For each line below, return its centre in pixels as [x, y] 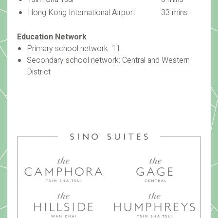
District [39, 72]
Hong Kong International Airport [82, 12]
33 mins [174, 12]
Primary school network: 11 [73, 48]
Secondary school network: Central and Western [108, 60]
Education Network [52, 37]
